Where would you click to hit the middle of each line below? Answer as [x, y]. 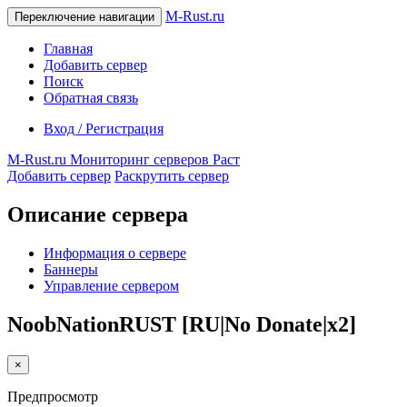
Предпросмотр [53, 396]
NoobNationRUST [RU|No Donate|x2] [182, 324]
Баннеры [71, 269]
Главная [68, 49]
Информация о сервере [115, 253]
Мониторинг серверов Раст [153, 159]
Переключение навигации [84, 17]
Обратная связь [91, 98]
